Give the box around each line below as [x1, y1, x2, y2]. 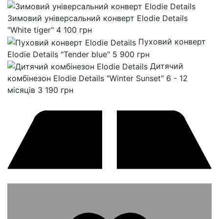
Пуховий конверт [138, 37, 206, 47]
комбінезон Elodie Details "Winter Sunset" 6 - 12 [7, 73, 188, 84]
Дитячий [150, 61, 183, 71]
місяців [7, 85, 38, 95]
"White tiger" [7, 25, 56, 35]
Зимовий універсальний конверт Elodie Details [7, 13, 188, 23]
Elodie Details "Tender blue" [7, 49, 112, 59]
